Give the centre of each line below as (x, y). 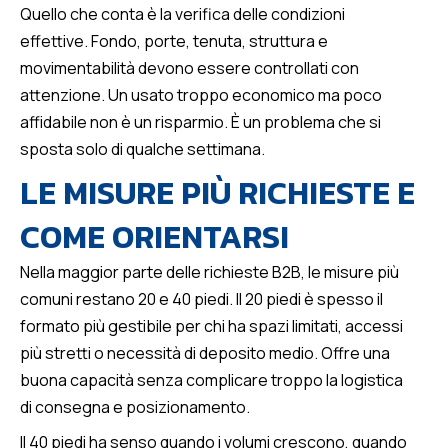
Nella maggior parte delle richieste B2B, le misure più (209, 272)
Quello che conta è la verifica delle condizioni (182, 14)
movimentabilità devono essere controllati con (189, 68)
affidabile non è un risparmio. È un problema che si (200, 122)
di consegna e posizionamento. (135, 407)
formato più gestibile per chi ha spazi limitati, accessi (211, 326)
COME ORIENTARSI (154, 237)
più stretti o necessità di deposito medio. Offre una (205, 353)
